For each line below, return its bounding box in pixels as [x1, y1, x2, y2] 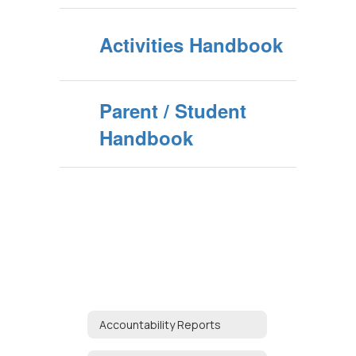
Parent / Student [99, 97, 246, 124]
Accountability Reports [99, 316, 221, 332]
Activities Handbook [99, 31, 283, 58]
